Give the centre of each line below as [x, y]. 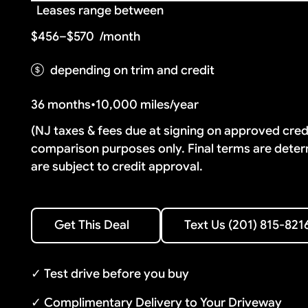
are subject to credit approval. [117, 166]
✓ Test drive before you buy [110, 274]
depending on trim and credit [133, 70]
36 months [61, 104]
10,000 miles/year [147, 104]
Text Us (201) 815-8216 [224, 216]
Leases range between [100, 10]
